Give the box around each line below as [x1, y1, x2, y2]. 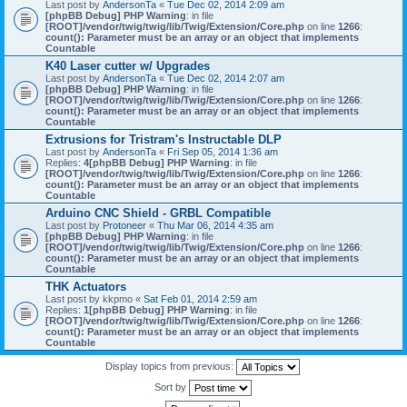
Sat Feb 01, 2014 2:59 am [144, 293, 257, 304]
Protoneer [103, 220, 146, 231]
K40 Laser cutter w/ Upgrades [45, 59, 210, 73]
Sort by [154, 381, 189, 392]
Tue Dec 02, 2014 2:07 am [167, 73, 284, 84]
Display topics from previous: [105, 360, 236, 372]
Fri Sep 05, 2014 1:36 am [167, 146, 278, 157]
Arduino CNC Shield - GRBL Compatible [45, 206, 271, 220]
